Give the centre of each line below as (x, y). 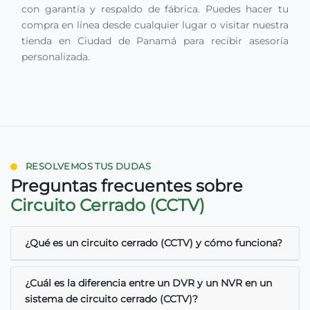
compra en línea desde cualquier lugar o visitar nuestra (155, 25)
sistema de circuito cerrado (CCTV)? (111, 299)
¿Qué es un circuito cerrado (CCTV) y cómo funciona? (154, 243)
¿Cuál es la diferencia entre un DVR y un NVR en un (148, 283)
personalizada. (56, 56)
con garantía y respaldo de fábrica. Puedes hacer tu (155, 9)
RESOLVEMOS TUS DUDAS (88, 166)
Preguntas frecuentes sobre (127, 185)
